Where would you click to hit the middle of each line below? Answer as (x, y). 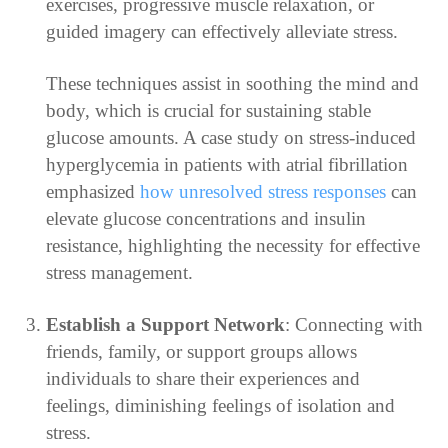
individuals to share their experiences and (202, 378)
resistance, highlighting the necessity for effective (232, 245)
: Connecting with (353, 324)
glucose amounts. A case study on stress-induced (230, 137)
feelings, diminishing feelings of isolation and (220, 405)
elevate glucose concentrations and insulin (205, 218)
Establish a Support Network (165, 324)
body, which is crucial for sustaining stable (208, 110)
